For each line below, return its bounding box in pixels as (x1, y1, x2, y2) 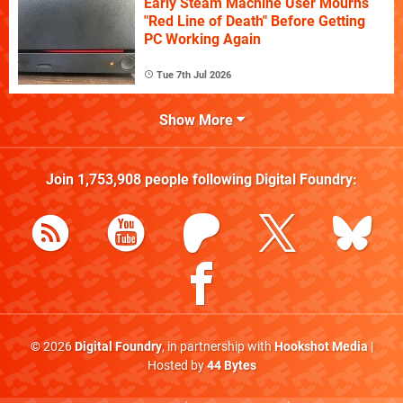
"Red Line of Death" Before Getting (144, 12, 365, 30)
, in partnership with (161, 338, 274, 354)
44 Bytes (206, 357, 256, 373)
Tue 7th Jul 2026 (157, 68, 231, 81)
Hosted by (147, 357, 207, 373)
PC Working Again (144, 30, 261, 48)
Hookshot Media (273, 338, 368, 354)
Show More (158, 111, 237, 129)
